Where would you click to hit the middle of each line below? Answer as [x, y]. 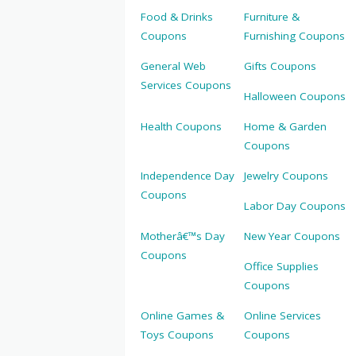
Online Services [282, 316]
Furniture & [271, 17]
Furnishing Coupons [294, 36]
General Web [173, 66]
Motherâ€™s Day [183, 236]
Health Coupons [181, 127]
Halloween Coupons [294, 97]
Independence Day [188, 176]
